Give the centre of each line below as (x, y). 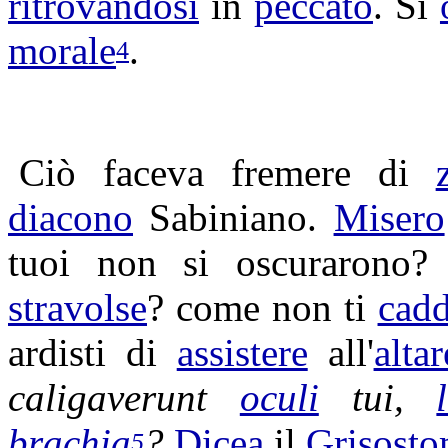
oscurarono (323, 262)
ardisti (57, 352)
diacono (70, 217)
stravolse (77, 307)
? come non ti (262, 307)
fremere (290, 172)
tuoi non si (122, 262)
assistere (242, 352)
